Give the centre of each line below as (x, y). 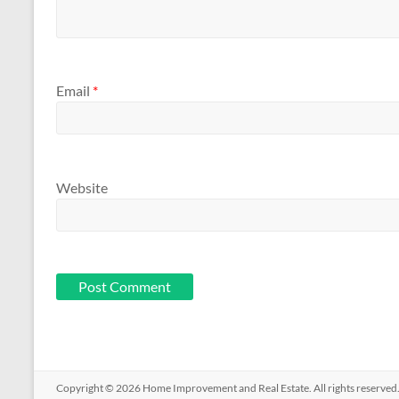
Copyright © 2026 (99, 387)
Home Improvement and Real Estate (226, 387)
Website (82, 187)
